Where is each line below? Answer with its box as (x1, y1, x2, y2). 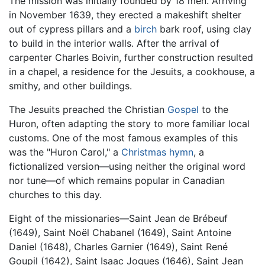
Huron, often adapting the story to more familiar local (9, 118, 250, 130)
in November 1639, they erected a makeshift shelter (9, 9, 241, 21)
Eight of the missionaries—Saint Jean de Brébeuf (9, 212, 228, 225)
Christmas (121, 146, 166, 159)
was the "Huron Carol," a (9, 146, 121, 159)
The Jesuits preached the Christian (9, 104, 167, 116)
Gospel (167, 104, 199, 116)
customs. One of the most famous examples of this (9, 132, 238, 144)
